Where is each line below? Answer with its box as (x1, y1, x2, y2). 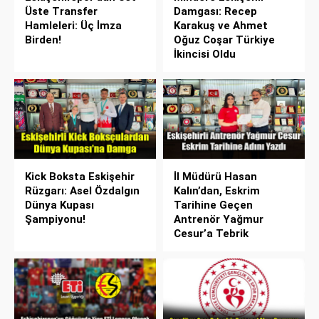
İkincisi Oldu (174, 48, 236, 61)
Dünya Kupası (25, 199, 94, 212)
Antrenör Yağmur (174, 213, 263, 226)
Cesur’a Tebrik (174, 227, 249, 241)
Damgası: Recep (174, 5, 257, 19)
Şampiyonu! (25, 213, 85, 226)
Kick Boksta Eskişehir (25, 170, 135, 184)
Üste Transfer (25, 5, 98, 19)
